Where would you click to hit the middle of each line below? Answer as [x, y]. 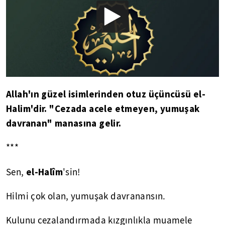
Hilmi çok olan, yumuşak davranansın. [86, 196]
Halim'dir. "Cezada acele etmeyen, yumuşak [103, 108]
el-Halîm [44, 172]
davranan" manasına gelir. [64, 123]
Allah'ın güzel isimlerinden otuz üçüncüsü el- [106, 94]
